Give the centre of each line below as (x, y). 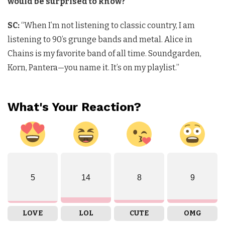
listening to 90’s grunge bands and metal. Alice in (100, 40)
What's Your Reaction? (74, 107)
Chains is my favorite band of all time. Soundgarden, (104, 54)
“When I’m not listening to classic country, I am (107, 26)
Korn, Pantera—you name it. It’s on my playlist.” (93, 68)
